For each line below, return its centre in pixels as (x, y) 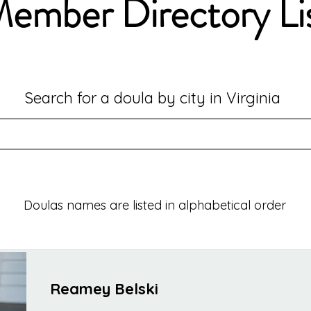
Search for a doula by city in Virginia (152, 98)
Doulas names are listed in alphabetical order (155, 205)
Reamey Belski (104, 289)
